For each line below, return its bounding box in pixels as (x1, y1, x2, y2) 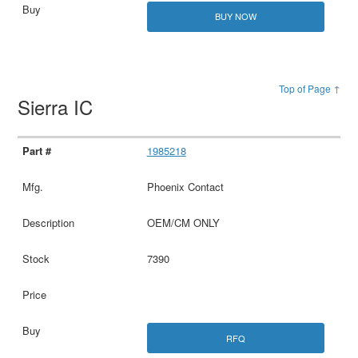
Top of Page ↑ (278, 81, 340, 95)
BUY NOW (214, 10, 257, 23)
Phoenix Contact (146, 179, 224, 195)
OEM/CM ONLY (146, 215, 220, 231)
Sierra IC (18, 92, 99, 121)
